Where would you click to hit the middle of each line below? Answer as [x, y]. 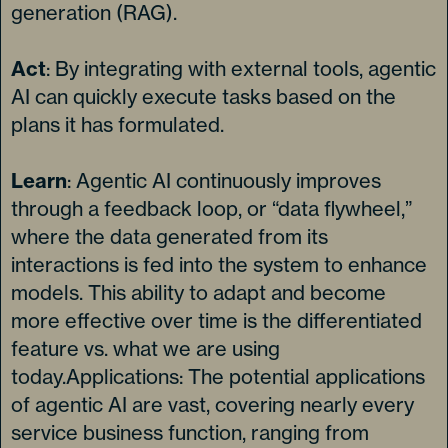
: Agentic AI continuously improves [224, 180]
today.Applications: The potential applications [218, 376]
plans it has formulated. [120, 124]
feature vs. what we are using [145, 348]
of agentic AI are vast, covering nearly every [212, 404]
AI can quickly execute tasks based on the [203, 96]
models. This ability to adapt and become [198, 292]
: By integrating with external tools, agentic [241, 68]
